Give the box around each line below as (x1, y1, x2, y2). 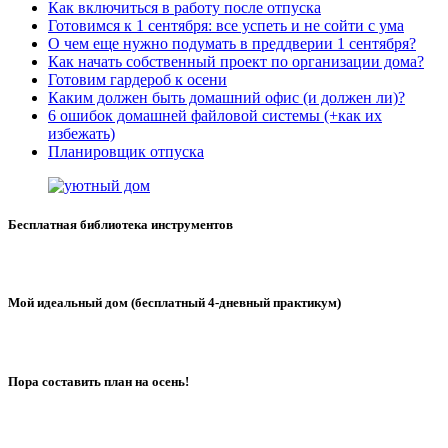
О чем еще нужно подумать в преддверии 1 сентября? (48, 34, 416, 52)
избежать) (48, 124, 115, 142)
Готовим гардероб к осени (48, 70, 227, 88)
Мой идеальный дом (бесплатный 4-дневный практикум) (8, 295, 341, 311)
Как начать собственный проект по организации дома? (48, 52, 424, 70)
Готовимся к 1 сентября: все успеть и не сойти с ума (48, 16, 404, 34)
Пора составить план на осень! (8, 373, 189, 389)
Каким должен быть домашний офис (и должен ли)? (48, 88, 405, 106)
